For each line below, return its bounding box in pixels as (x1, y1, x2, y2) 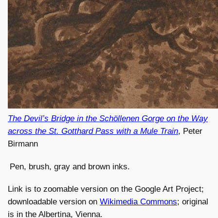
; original (177, 197, 208, 207)
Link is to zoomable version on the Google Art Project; (8, 184, 204, 194)
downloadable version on (8, 197, 100, 207)
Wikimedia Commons (100, 197, 177, 207)
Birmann (8, 139, 38, 148)
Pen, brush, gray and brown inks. (10, 162, 130, 171)
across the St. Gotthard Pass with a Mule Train (8, 126, 178, 136)
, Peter (178, 126, 202, 136)
